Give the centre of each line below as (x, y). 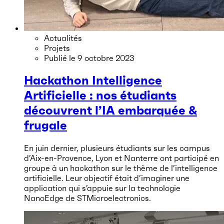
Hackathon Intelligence (93, 80)
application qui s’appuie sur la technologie (102, 188)
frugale (45, 125)
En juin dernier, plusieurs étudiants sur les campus (117, 148)
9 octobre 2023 (106, 58)
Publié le (61, 58)
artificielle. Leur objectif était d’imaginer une (107, 178)
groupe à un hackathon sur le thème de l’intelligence (121, 168)
